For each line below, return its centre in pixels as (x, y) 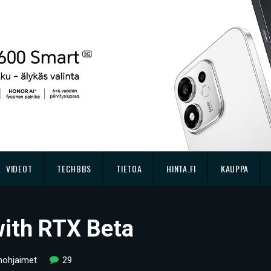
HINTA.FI (181, 168)
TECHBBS (74, 168)
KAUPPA (235, 168)
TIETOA (129, 168)
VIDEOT (19, 168)
